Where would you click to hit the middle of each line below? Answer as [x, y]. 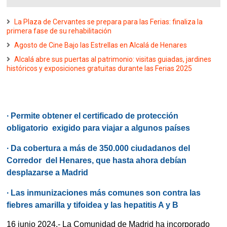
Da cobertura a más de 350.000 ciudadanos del [101, 148]
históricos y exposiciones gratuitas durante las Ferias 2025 [100, 69]
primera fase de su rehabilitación [59, 31]
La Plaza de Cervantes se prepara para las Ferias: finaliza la [109, 22]
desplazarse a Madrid [48, 173]
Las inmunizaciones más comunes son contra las [106, 193]
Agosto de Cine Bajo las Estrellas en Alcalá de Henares [101, 45]
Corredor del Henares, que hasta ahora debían [97, 161]
